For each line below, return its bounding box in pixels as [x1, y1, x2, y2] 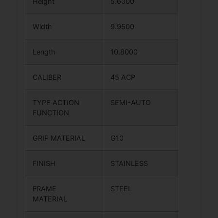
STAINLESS [110, 159, 148, 167]
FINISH [33, 159, 63, 167]
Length [33, 47, 63, 56]
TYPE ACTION [33, 98, 79, 107]
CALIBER [33, 73, 69, 81]
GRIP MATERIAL [33, 133, 93, 142]
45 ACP [110, 73, 135, 81]
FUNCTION [33, 108, 77, 117]
